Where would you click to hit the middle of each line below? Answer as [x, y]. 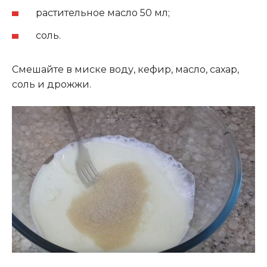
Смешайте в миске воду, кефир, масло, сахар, [125, 69]
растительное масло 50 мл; [103, 13]
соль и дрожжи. [52, 84]
